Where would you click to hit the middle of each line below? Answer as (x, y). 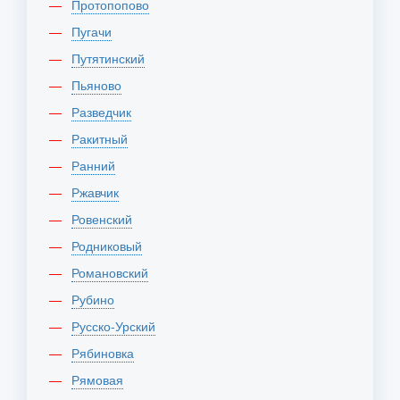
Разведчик (105, 112)
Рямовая (101, 379)
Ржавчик (99, 192)
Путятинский (112, 58)
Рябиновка (107, 353)
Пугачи (96, 31)
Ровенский (105, 219)
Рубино (97, 299)
